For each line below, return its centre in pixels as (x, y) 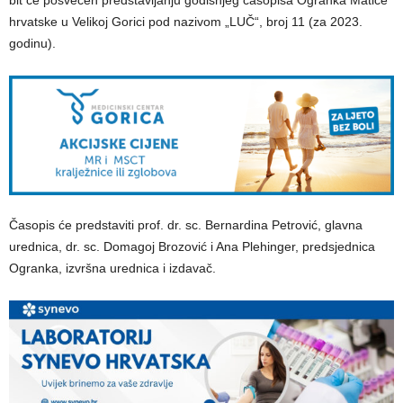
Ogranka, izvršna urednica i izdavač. (112, 269)
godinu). (32, 43)
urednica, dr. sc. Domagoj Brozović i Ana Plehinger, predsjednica (192, 247)
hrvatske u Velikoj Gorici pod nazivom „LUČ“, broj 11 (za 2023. (186, 21)
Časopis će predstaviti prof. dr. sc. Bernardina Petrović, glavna (186, 225)
